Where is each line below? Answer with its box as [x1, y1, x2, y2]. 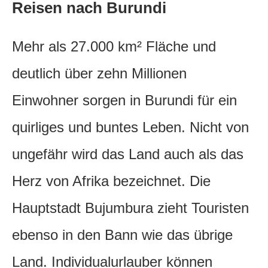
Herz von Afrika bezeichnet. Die [12, 173, 211, 190]
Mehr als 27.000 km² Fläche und [12, 38, 216, 55]
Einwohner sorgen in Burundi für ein [12, 92, 237, 109]
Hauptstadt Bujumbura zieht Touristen [12, 200, 249, 217]
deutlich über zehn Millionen [12, 65, 187, 82]
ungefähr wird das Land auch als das [12, 146, 243, 163]
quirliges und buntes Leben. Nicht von [12, 119, 249, 136]
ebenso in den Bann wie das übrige [12, 227, 233, 243]
